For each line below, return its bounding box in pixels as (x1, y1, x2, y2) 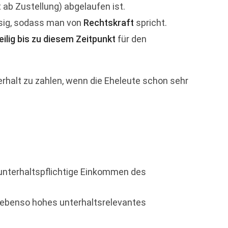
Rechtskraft (83, 17, 134, 28)
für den (116, 34, 147, 44)
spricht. (134, 17, 167, 28)
